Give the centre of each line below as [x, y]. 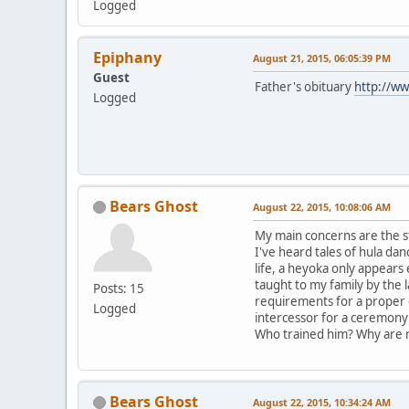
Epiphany [127, 57]
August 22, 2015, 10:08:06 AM [322, 206]
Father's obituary [304, 86]
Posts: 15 [119, 288]
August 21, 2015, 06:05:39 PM [322, 58]
